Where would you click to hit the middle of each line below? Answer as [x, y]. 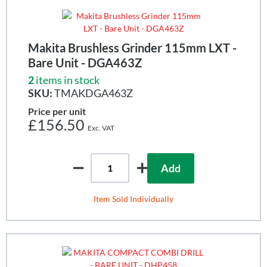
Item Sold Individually [133, 198]
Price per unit [57, 111]
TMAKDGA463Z [93, 93]
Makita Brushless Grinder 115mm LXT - [132, 47]
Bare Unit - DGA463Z [85, 62]
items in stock [68, 80]
